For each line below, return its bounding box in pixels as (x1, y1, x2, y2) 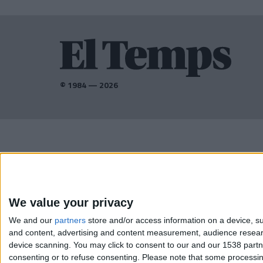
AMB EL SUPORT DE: (60, 153, 130, 164)
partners (55, 215, 86, 225)
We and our (9, 215, 55, 225)
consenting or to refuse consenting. (9, 252, 140, 262)
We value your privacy (9, 196, 133, 209)
